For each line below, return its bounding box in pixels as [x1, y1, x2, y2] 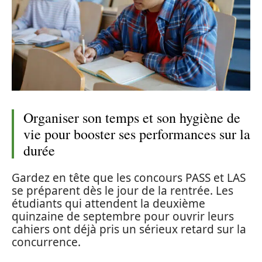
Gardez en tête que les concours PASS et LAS [12, 170, 246, 186]
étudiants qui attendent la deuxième [12, 196, 205, 212]
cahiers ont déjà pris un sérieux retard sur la [12, 222, 246, 237]
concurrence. [12, 235, 81, 250]
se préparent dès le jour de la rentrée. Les [12, 183, 233, 199]
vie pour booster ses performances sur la [23, 124, 250, 143]
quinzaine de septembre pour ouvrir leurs [12, 209, 234, 225]
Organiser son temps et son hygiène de [23, 108, 240, 127]
